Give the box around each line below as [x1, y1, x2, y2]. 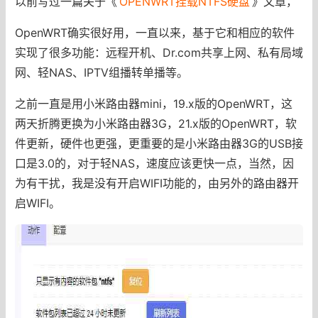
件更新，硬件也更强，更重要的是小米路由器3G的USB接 [14, 136, 303, 150]
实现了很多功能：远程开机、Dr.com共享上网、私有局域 [14, 45, 303, 60]
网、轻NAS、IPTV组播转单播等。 [14, 65, 188, 79]
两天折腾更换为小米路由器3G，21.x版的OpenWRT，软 [14, 116, 297, 131]
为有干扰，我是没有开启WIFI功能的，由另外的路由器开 [14, 175, 299, 190]
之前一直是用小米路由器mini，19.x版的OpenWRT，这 [14, 96, 292, 111]
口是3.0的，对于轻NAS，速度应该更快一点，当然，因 [14, 155, 294, 170]
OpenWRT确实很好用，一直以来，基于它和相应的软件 [14, 25, 295, 40]
